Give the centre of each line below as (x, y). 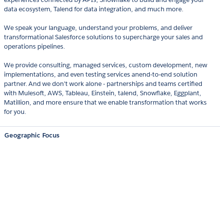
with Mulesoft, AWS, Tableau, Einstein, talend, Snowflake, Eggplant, (103, 93)
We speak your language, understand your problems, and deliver (98, 28)
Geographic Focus (32, 136)
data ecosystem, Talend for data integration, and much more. (94, 9)
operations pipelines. (34, 47)
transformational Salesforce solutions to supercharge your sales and (103, 37)
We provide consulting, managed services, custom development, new (106, 65)
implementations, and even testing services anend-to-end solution (101, 75)
